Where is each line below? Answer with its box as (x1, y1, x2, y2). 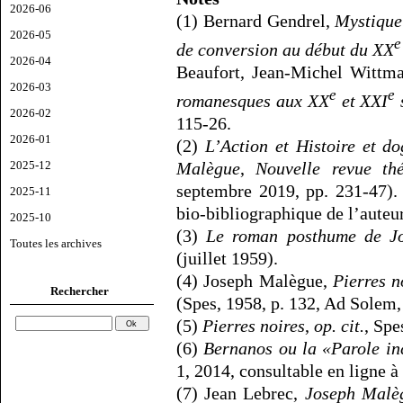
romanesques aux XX (176, 90, 329, 111)
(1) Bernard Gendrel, (176, 11, 336, 31)
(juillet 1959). (176, 247, 278, 268)
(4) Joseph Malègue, (176, 270, 333, 291)
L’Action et (204, 135, 296, 156)
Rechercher (50, 283, 109, 298)
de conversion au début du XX (176, 39, 395, 59)
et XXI (336, 90, 389, 111)
